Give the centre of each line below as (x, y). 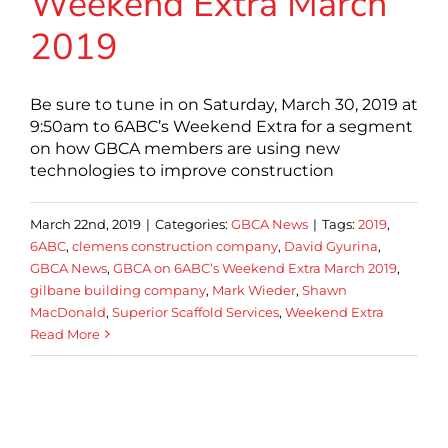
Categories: (193, 223)
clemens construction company (175, 245)
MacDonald (68, 311)
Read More (65, 333)
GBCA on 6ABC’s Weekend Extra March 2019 (255, 267)
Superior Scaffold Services (195, 311)
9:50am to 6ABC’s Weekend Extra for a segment (221, 126)
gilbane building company (118, 289)
